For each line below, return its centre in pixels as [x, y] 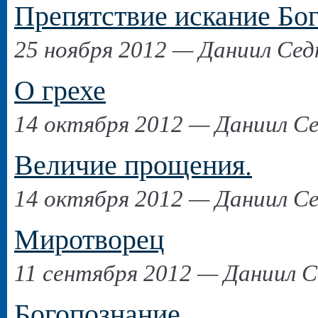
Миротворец [89, 238]
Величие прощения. [133, 164]
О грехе [60, 89]
